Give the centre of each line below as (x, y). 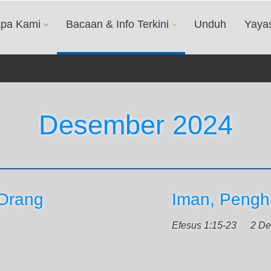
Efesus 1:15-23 (204, 225)
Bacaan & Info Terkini (117, 24)
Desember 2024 (135, 125)
